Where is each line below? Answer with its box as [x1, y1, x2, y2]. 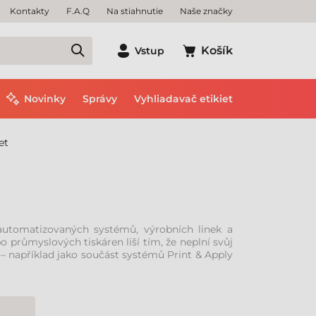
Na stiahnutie [107, 6, 163, 16]
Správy [83, 92, 117, 105]
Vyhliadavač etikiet [134, 92, 233, 105]
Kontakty [10, 6, 49, 16]
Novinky [24, 92, 66, 105]
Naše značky [180, 6, 233, 16]
